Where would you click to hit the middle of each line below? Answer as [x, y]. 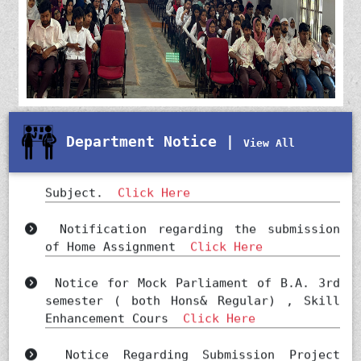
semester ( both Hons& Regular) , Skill [193, 289]
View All [270, 143]
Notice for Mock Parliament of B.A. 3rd [189, 271]
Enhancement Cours [114, 307]
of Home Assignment [118, 235]
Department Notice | [151, 141]
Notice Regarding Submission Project [189, 343]
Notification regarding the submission [189, 217]
